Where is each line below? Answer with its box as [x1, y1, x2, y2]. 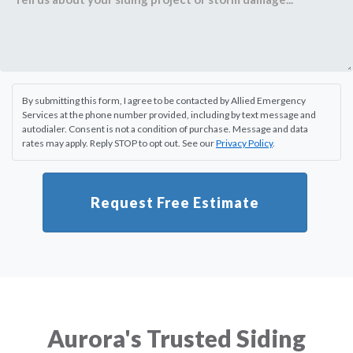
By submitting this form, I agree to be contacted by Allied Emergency [22, 95, 306, 106]
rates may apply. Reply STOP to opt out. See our [22, 137, 216, 149]
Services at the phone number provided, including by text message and [22, 109, 316, 121]
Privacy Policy [216, 137, 273, 149]
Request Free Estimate [90, 194, 259, 211]
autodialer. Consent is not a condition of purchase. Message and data [22, 123, 308, 135]
